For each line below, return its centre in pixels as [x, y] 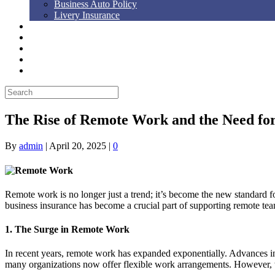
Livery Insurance [87, 15]
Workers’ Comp [65, 37]
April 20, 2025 [78, 146]
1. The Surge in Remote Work [67, 230]
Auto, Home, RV [68, 26]
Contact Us [56, 70]
